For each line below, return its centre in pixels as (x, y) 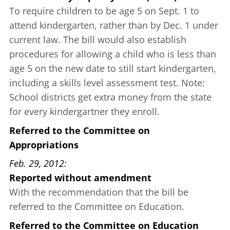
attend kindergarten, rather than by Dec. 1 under (114, 25)
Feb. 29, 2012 (37, 164)
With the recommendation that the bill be (99, 192)
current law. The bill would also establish (98, 40)
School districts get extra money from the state (110, 97)
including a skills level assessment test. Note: (107, 83)
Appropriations (44, 145)
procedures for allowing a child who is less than (113, 54)
